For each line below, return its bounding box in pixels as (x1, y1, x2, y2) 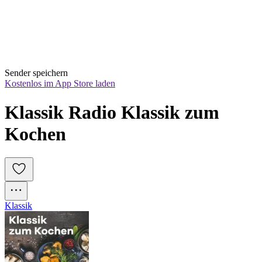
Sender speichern (5, 68, 68, 78)
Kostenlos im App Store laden (5, 78, 115, 89)
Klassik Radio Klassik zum (5, 101, 219, 123)
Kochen (5, 123, 66, 144)
